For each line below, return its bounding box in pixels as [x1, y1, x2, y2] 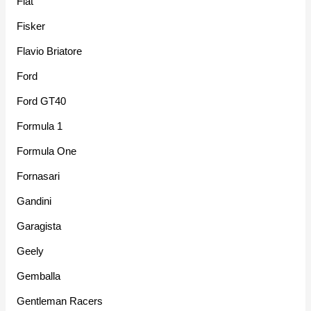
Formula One [17, 145, 77, 158]
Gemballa [17, 270, 61, 283]
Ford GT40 [17, 95, 67, 108]
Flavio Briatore [17, 45, 83, 58]
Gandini [17, 195, 52, 208]
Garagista [17, 220, 62, 233]
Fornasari [17, 170, 60, 183]
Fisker [17, 20, 46, 33]
